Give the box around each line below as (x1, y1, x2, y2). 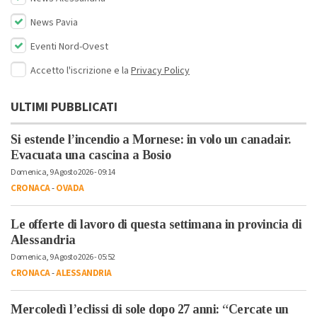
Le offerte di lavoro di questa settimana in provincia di (11, 217, 301, 232)
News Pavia (28, 16, 78, 30)
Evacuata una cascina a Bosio (11, 148, 171, 163)
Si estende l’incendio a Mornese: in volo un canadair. (11, 132, 291, 147)
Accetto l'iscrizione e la (30, 64, 131, 79)
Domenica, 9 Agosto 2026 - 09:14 (11, 166, 115, 179)
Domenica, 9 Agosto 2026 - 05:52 (11, 251, 115, 264)
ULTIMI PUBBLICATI (11, 98, 117, 117)
